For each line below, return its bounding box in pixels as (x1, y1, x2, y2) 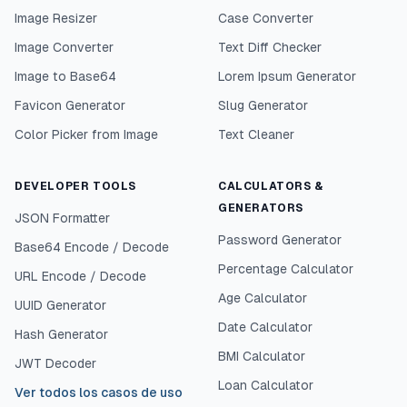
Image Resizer (15, 11, 97, 25)
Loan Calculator (218, 378, 313, 392)
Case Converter (218, 11, 313, 25)
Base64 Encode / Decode (15, 240, 169, 254)
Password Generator (218, 233, 342, 247)
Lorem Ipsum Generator (218, 69, 356, 84)
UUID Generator (15, 298, 106, 313)
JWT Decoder (15, 356, 96, 371)
